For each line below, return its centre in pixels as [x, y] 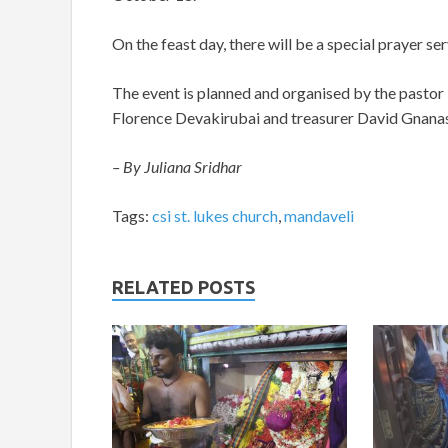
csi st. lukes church [215, 216]
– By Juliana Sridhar [178, 167]
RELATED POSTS [183, 287]
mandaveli [319, 216]
